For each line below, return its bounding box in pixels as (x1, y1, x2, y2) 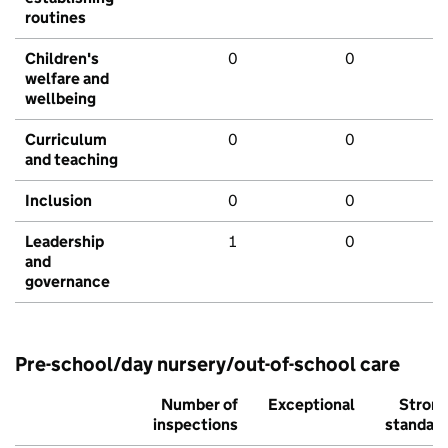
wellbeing (25, 89, 96, 109)
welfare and (25, 69, 109, 89)
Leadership (25, 232, 104, 252)
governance (25, 272, 110, 292)
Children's (25, 49, 99, 69)
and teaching (25, 150, 118, 170)
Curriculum (25, 130, 107, 150)
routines (25, 8, 86, 28)
